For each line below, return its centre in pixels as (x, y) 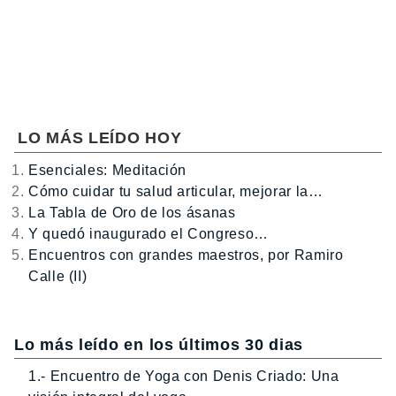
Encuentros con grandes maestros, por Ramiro (186, 255)
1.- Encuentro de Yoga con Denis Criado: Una (184, 377)
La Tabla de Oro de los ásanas (132, 212)
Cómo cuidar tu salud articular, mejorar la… (176, 191)
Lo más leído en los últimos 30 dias (159, 345)
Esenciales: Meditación (108, 170)
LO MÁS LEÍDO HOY (100, 137)
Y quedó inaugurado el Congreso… (148, 233)
